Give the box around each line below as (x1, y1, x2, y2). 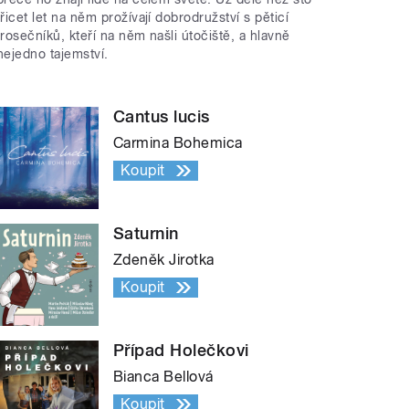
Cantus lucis (113, 106, 210, 126)
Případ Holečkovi (113, 340, 249, 360)
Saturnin (113, 223, 179, 243)
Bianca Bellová (113, 367, 214, 385)
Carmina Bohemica (113, 133, 243, 152)
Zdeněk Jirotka (113, 250, 215, 268)
